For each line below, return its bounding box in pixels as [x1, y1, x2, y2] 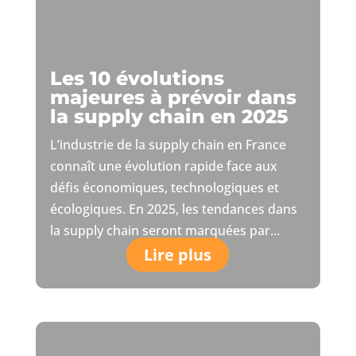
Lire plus [144, 244, 212, 266]
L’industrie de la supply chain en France [49, 136, 286, 154]
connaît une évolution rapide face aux [49, 157, 277, 176]
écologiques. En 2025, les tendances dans [49, 200, 297, 219]
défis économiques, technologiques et [49, 179, 279, 197]
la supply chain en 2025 [49, 105, 288, 129]
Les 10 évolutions [49, 67, 224, 91]
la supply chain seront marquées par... [49, 222, 280, 240]
